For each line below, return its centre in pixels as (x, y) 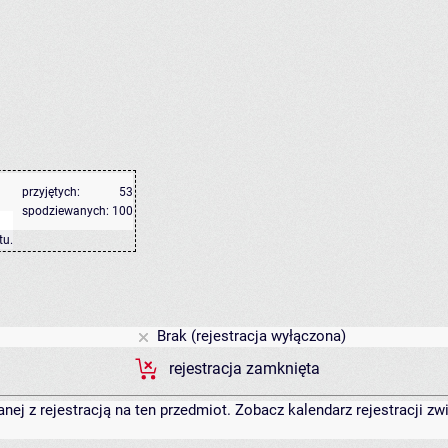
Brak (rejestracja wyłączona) (249, 336)
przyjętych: (51, 192)
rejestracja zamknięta (244, 369)
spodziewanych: (65, 211)
